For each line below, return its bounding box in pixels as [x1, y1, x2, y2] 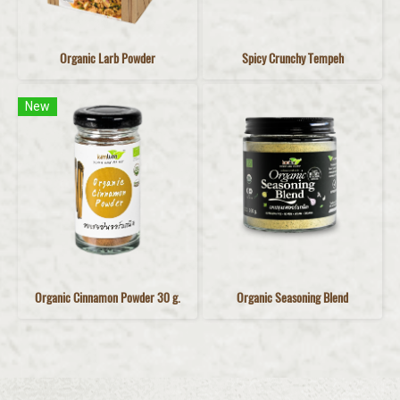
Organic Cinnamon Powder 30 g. [35, 288, 180, 306]
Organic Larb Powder [60, 49, 155, 67]
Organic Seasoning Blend [237, 288, 348, 306]
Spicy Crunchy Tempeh [241, 49, 344, 67]
